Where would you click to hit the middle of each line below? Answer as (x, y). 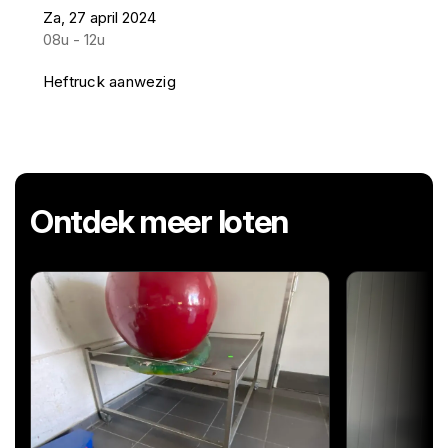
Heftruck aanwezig (109, 81)
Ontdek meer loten (159, 221)
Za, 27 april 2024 (99, 17)
